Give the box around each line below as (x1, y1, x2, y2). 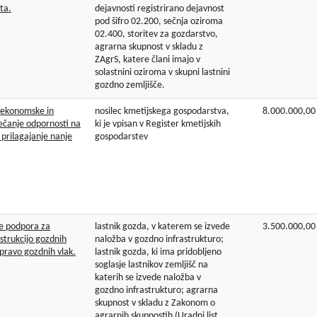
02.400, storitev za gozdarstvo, (95, 29, 218, 40)
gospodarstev (95, 132, 148, 143)
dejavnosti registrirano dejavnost (95, 4, 224, 15)
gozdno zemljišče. (95, 80, 165, 91)
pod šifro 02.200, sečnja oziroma (95, 16, 223, 28)
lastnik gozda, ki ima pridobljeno (95, 247, 221, 258)
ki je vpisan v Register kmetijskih (95, 119, 221, 130)
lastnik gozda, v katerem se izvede (95, 221, 230, 233)
